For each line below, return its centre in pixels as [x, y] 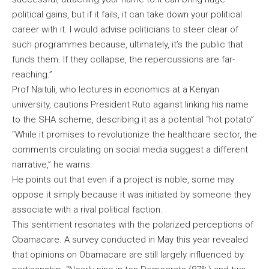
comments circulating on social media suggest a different [130, 150]
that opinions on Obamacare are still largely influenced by [128, 255]
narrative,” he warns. [52, 165]
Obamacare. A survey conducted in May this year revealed [130, 240]
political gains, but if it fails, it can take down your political [127, 15]
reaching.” [32, 75]
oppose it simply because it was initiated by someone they [131, 195]
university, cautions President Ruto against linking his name [130, 105]
